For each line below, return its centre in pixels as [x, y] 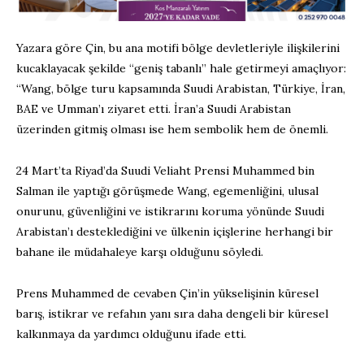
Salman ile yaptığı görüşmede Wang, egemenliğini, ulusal [167, 191]
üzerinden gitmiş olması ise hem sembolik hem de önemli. [172, 130]
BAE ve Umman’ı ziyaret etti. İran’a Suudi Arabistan [154, 109]
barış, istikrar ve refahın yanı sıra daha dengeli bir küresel [172, 314]
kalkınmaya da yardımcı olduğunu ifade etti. [131, 334]
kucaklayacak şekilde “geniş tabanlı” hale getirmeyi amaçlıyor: [181, 69]
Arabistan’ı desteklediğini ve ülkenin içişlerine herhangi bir [175, 232]
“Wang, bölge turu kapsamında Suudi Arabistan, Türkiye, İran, [181, 89]
